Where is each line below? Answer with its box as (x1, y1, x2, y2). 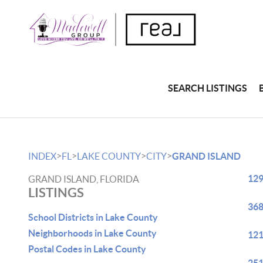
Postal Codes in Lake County (28, 244, 146, 254)
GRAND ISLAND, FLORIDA (28, 174, 139, 184)
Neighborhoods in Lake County (28, 228, 157, 238)
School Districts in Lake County (28, 212, 158, 222)
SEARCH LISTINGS (168, 82, 248, 93)
